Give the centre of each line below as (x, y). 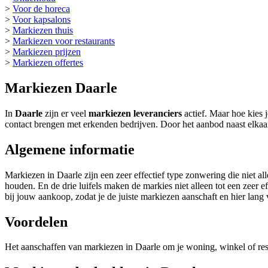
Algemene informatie (70, 149)
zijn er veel (67, 113)
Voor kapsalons (42, 19)
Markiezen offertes (48, 63)
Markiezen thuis (43, 30)
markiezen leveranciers (135, 113)
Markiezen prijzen (47, 52)
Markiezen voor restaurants (64, 41)
